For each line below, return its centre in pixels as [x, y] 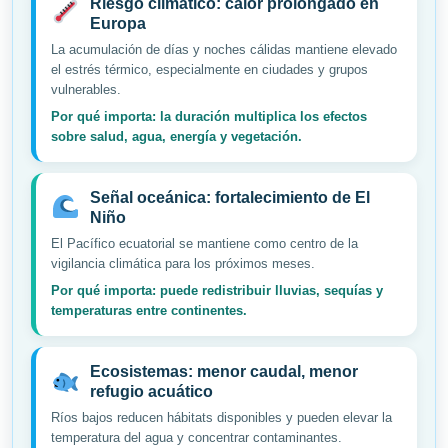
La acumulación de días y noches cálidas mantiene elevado [224, 50]
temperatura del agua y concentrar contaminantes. [196, 438]
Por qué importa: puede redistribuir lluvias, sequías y [217, 291]
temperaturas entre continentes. [149, 311]
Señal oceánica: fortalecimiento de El [229, 198]
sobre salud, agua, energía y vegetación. [176, 137]
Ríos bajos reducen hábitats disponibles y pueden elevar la [221, 418]
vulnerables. [86, 90]
